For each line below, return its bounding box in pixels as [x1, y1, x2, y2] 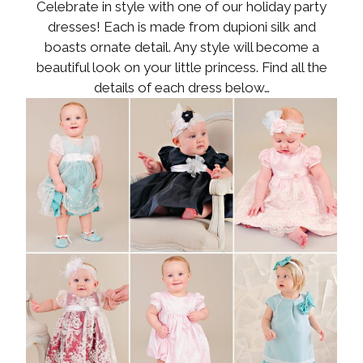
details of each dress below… [93, 79, 270, 96]
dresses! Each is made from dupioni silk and [47, 18, 316, 35]
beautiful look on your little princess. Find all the [36, 58, 327, 75]
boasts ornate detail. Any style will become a [44, 38, 319, 55]
